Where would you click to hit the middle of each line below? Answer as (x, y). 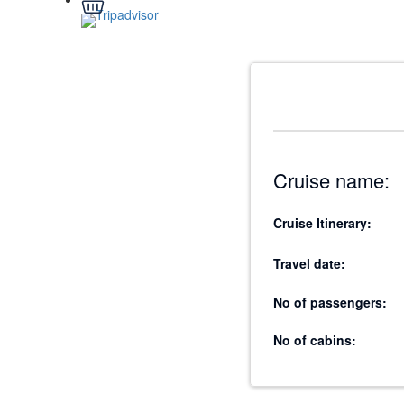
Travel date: (309, 263)
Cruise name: (331, 180)
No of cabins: (315, 340)
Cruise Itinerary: (322, 223)
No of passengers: (330, 302)
